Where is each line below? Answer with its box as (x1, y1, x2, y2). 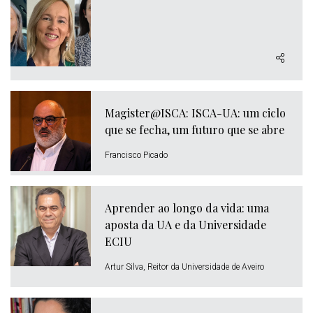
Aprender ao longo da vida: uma (105, 201, 269, 215)
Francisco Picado (105, 150, 168, 160)
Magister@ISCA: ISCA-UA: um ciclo (105, 105, 286, 120)
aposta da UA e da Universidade (105, 217, 266, 232)
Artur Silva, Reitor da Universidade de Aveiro (105, 262, 264, 272)
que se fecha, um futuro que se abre (105, 122, 284, 137)
